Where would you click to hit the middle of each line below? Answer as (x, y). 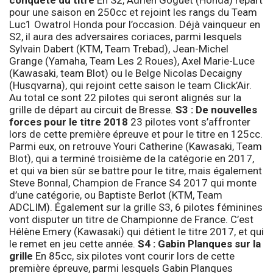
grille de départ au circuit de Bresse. (92, 109)
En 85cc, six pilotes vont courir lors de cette (134, 256)
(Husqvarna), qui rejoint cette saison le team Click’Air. (130, 85)
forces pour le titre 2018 (69, 122)
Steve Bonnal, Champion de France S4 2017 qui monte (133, 183)
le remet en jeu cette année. (73, 243)
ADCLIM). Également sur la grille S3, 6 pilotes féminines (136, 207)
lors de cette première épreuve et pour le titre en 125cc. (136, 134)
